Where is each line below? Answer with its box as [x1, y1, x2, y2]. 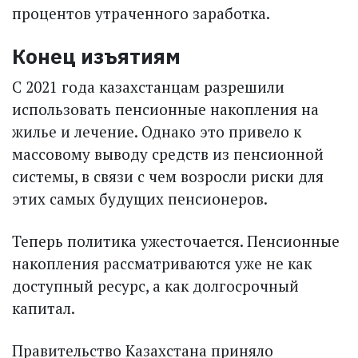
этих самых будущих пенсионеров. [12, 188, 268, 209]
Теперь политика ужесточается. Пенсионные [12, 230, 340, 251]
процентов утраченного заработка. [12, 3, 270, 23]
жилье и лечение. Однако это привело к [12, 121, 301, 141]
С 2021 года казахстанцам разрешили [12, 76, 284, 97]
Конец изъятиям [12, 43, 181, 70]
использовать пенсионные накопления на [12, 98, 319, 119]
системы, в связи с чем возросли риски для [12, 165, 324, 186]
